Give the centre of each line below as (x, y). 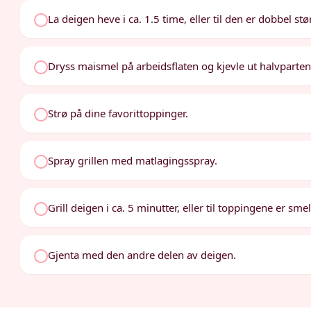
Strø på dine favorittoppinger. (118, 113)
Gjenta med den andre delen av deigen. (142, 255)
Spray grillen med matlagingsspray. (133, 160)
